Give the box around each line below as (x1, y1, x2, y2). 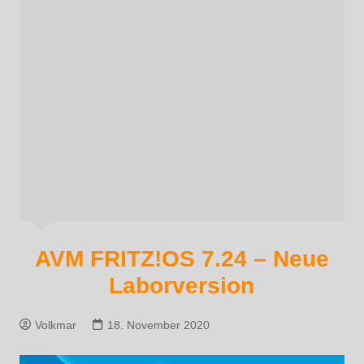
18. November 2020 (106, 318, 210, 331)
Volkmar (34, 318, 76, 331)
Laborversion (109, 272, 255, 298)
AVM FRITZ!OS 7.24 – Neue (34, 245, 329, 271)
